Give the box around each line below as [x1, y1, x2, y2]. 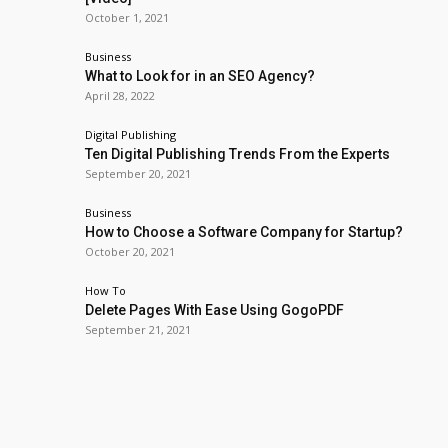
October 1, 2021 [85, 10, 169, 25]
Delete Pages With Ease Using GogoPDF [85, 302, 344, 318]
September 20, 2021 [85, 166, 191, 181]
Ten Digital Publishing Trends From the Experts [85, 146, 390, 162]
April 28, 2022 [85, 88, 155, 103]
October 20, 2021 [85, 244, 175, 259]
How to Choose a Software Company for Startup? [85, 224, 403, 240]
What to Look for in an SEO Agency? [85, 68, 315, 84]
